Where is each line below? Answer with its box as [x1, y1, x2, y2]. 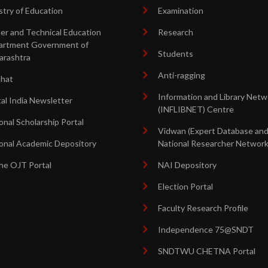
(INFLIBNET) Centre [158, 104, 234, 114]
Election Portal [158, 181, 213, 191]
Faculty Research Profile [158, 203, 248, 213]
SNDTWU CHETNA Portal [158, 246, 255, 256]
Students [158, 48, 193, 59]
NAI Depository [158, 160, 217, 170]
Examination [158, 5, 203, 16]
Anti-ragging [158, 70, 205, 80]
